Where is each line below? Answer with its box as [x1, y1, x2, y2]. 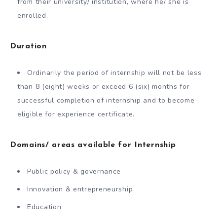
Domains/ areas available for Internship [10, 141, 176, 149]
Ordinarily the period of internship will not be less [27, 68, 202, 77]
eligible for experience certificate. [17, 109, 135, 119]
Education [27, 202, 62, 212]
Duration [10, 42, 47, 50]
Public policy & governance [27, 166, 121, 176]
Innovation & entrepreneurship [27, 184, 133, 194]
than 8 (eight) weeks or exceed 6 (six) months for [17, 81, 190, 91]
